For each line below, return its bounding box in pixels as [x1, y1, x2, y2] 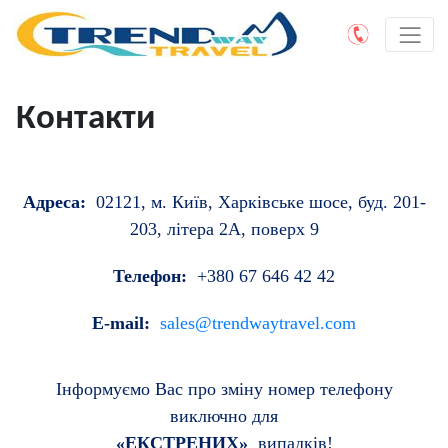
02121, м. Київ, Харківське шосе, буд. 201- [90, 191, 426, 212]
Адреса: [22, 191, 91, 212]
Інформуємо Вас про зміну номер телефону [55, 378, 393, 399]
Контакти [16, 101, 155, 137]
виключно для [170, 405, 278, 426]
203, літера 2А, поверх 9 [129, 218, 319, 239]
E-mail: [92, 312, 155, 333]
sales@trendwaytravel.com [160, 312, 356, 333]
